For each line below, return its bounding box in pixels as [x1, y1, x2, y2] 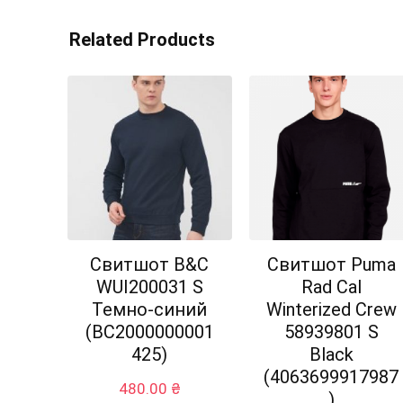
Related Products [69, 29, 215, 50]
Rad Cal [300, 276, 362, 299]
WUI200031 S [95, 276, 203, 299]
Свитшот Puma [266, 254, 396, 276]
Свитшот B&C [90, 254, 210, 276]
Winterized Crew [265, 299, 397, 321]
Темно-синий [92, 299, 208, 321]
